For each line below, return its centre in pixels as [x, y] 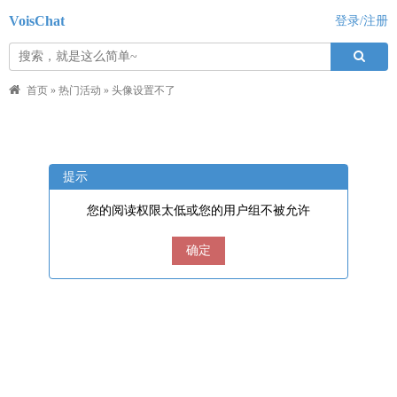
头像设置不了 [144, 90]
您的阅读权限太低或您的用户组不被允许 [198, 210]
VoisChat [37, 21]
